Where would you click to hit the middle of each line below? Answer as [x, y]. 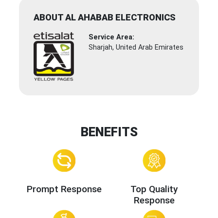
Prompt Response [64, 189]
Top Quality [154, 189]
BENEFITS [109, 132]
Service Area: [112, 37]
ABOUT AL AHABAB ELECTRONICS [105, 18]
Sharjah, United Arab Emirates [136, 48]
